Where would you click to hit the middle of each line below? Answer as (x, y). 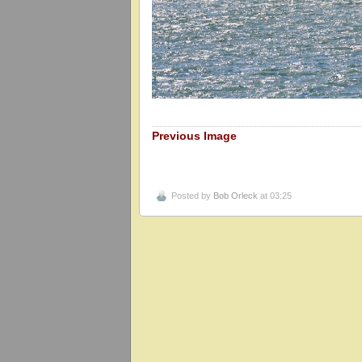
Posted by (192, 196)
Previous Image (194, 135)
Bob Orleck (236, 196)
